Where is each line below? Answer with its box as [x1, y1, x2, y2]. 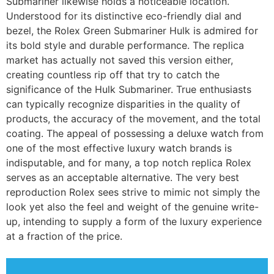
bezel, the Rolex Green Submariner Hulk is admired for [6, 24, 258, 37]
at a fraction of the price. [6, 230, 122, 242]
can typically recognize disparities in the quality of [6, 98, 240, 110]
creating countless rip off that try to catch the [6, 68, 220, 81]
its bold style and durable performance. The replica [6, 39, 244, 51]
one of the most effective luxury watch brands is [6, 142, 232, 154]
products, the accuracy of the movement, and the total [6, 113, 261, 125]
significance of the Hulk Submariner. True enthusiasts [6, 83, 251, 95]
